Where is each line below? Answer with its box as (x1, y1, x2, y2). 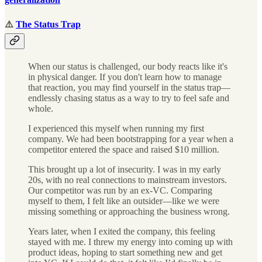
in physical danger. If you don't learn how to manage (28, 72, 222, 82)
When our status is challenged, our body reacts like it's (28, 61, 227, 72)
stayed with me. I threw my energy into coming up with (28, 237, 233, 247)
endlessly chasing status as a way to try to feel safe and (28, 93, 229, 104)
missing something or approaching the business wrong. (28, 206, 230, 217)
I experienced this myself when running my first (28, 123, 204, 134)
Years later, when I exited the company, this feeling (28, 226, 215, 237)
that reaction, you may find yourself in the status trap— (28, 82, 230, 93)
